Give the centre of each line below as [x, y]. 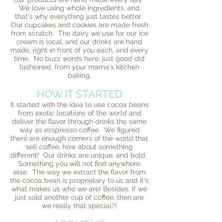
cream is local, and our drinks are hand [79, 42]
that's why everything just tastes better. [79, 16]
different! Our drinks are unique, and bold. [79, 155]
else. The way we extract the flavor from [79, 172]
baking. [79, 75]
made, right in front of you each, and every [79, 50]
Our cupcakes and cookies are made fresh [79, 25]
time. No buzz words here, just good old [79, 58]
